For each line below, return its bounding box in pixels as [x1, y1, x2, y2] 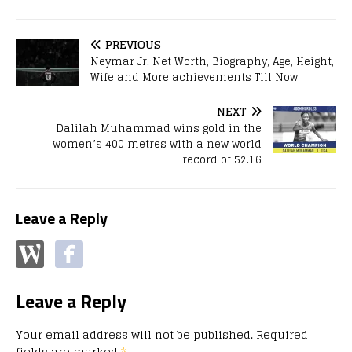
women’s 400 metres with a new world [53, 135, 262, 154]
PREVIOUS [105, 35, 161, 55]
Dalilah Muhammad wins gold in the [56, 119, 262, 138]
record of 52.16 [182, 151, 262, 170]
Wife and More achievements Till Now [90, 68, 298, 87]
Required [256, 324, 308, 345]
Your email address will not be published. [16, 324, 253, 345]
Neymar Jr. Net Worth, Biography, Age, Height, [90, 53, 334, 71]
